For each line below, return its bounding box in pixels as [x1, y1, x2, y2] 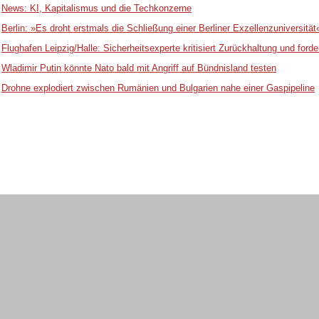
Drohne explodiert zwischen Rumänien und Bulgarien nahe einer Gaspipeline [1, 83, 315, 94]
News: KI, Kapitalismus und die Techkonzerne [1, 3, 192, 14]
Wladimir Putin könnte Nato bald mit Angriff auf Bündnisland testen [1, 63, 276, 74]
